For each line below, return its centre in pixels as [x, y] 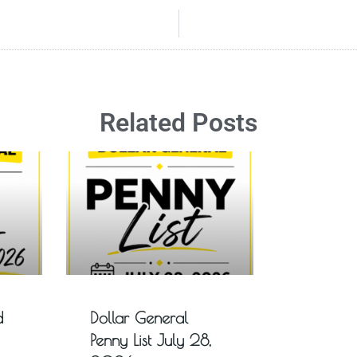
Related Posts [178, 122]
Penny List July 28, [150, 340]
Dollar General [139, 318]
